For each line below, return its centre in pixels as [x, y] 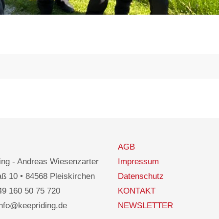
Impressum [138, 162]
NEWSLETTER [145, 206]
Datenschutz [141, 176]
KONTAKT [137, 191]
